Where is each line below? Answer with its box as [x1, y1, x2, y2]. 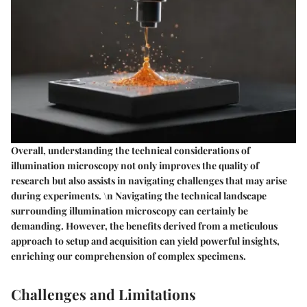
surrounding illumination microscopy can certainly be [11, 204, 248, 218]
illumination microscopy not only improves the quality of [11, 159, 259, 173]
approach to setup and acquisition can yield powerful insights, [11, 234, 280, 248]
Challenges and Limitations [11, 284, 196, 304]
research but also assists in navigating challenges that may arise [11, 174, 287, 188]
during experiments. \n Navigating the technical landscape [11, 189, 267, 203]
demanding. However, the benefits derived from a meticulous [11, 219, 278, 233]
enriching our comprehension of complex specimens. [11, 249, 246, 263]
